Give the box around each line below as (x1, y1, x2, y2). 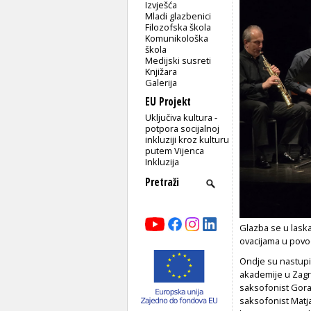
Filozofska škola (145, 20, 212, 33)
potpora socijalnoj (145, 121, 220, 135)
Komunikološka (145, 31, 209, 44)
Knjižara (145, 65, 178, 78)
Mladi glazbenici (145, 9, 212, 22)
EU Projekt (145, 94, 191, 109)
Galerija (145, 76, 178, 89)
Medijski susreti (145, 53, 212, 67)
